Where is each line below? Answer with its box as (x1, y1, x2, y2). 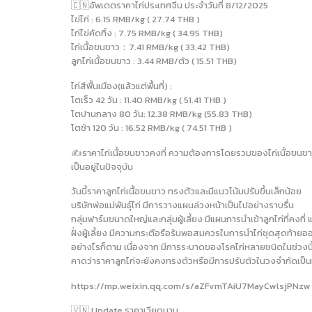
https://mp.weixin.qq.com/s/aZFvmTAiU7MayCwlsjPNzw (71, 279, 311, 292)
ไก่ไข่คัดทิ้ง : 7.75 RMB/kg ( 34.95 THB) (71, 26, 223, 40)
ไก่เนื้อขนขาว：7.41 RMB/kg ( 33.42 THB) (71, 40, 230, 54)
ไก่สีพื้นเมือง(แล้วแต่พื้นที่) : (71, 79, 172, 93)
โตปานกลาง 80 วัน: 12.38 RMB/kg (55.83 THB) (71, 107, 252, 120)
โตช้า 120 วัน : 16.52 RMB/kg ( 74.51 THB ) (71, 120, 232, 134)
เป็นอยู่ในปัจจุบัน (71, 159, 133, 173)
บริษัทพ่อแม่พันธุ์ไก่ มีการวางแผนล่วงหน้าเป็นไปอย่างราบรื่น (71, 198, 294, 212)
